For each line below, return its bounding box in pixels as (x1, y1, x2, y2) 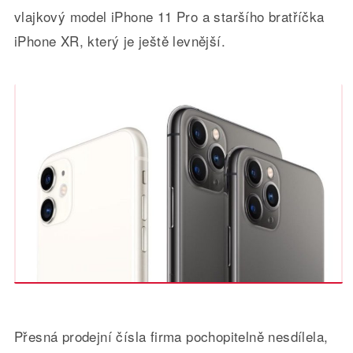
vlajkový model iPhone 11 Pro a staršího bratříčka (13, 6, 325, 26)
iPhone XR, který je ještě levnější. (13, 31, 225, 50)
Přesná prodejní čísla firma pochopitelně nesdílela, (13, 326, 329, 347)
